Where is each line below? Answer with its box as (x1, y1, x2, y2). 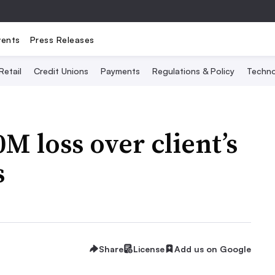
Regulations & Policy (152, 66, 234, 76)
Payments (100, 66, 140, 76)
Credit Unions (33, 66, 88, 76)
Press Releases (29, 34, 95, 45)
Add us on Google (174, 243, 251, 254)
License (133, 243, 165, 254)
